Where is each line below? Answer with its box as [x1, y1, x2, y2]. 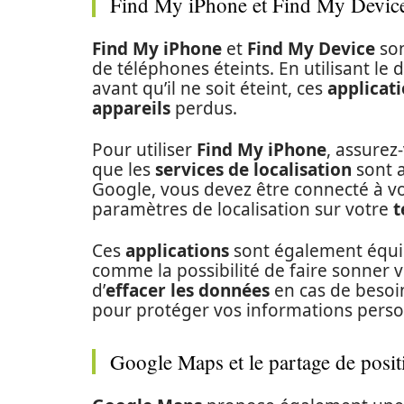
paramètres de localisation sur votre [92, 197, 393, 221]
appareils [92, 96, 170, 120]
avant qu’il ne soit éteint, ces [92, 77, 327, 100]
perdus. [170, 96, 237, 120]
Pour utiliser [92, 138, 197, 161]
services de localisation [155, 158, 352, 181]
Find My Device [247, 37, 375, 60]
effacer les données [106, 279, 270, 302]
